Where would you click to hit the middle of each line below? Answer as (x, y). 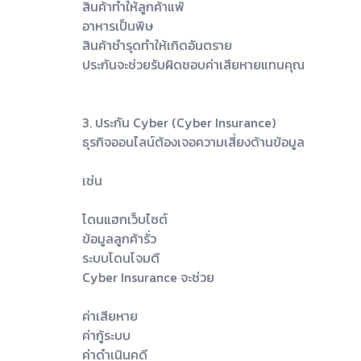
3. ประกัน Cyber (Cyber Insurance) (179, 122)
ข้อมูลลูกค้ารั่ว (119, 238)
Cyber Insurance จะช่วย (148, 277)
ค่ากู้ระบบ (106, 335)
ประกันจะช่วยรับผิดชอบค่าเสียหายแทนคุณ (193, 64)
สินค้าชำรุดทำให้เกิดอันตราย (157, 45)
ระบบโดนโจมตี (121, 257)
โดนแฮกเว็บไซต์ (125, 219)
